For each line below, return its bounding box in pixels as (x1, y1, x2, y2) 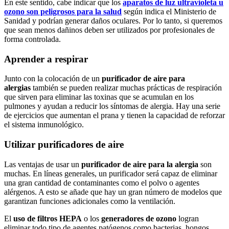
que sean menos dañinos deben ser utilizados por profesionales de (4, 26, 215, 34)
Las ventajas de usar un (4, 159, 81, 169)
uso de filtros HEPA (13, 214, 82, 223)
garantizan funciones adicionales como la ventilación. (4, 196, 175, 205)
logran (176, 214, 199, 223)
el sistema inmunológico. (4, 120, 84, 129)
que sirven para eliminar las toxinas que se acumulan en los (4, 93, 194, 102)
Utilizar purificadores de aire (4, 139, 124, 150)
